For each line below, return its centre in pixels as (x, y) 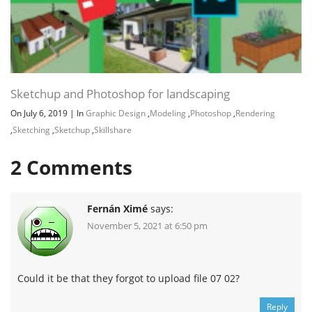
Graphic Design (116, 113)
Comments (79, 167)
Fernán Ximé (117, 208)
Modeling (168, 113)
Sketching (31, 130)
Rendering (255, 113)
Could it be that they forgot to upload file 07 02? (128, 278)
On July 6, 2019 (40, 113)
